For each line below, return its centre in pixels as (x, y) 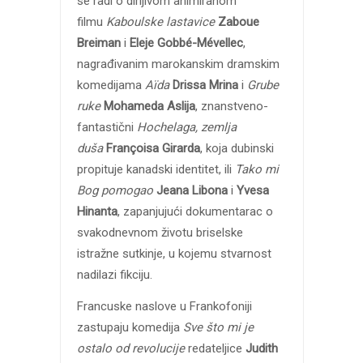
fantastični (107, 127)
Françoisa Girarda (153, 148)
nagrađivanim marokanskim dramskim (178, 64)
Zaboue (238, 22)
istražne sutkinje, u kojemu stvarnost (174, 254)
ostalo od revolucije (130, 348)
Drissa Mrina (205, 85)
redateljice (215, 348)
